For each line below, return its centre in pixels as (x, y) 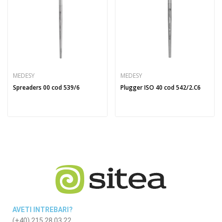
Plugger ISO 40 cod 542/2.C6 (160, 88)
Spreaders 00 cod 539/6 (46, 88)
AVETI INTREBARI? (43, 210)
